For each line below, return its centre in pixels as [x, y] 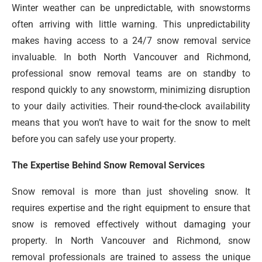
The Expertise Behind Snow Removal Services [108, 166]
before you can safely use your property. [94, 139]
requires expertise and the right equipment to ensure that [131, 208]
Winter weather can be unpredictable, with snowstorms [131, 8]
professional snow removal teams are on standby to [131, 74]
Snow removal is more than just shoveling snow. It [131, 192]
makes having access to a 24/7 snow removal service [131, 41]
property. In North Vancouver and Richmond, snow [131, 241]
